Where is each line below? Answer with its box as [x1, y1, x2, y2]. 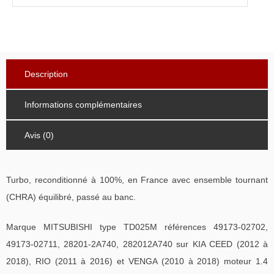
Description [24, 68, 68, 79]
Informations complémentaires [24, 99, 142, 109]
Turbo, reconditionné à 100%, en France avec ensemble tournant [6, 174, 268, 185]
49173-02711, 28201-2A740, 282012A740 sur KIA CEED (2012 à [6, 239, 268, 249]
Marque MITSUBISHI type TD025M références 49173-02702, [6, 221, 268, 232]
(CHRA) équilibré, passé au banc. [6, 191, 136, 202]
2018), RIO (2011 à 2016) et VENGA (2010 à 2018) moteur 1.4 [6, 256, 268, 266]
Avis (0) [24, 130, 54, 140]
